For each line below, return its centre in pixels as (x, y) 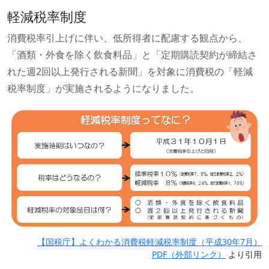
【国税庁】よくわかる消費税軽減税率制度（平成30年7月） (150, 242)
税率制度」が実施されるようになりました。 (103, 89)
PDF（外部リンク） (189, 255)
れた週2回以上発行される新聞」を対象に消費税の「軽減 (130, 72)
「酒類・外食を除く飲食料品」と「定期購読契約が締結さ (132, 55)
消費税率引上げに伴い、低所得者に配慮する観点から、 (127, 38)
